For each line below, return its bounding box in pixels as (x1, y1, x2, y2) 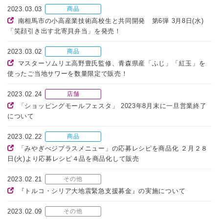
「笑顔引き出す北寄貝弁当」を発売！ (7, 27, 121, 35)
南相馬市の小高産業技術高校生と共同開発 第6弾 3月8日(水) (18, 17, 204, 25)
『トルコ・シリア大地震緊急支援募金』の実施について (18, 187, 186, 195)
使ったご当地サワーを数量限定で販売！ (7, 70, 128, 78)
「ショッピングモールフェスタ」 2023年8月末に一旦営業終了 (18, 102, 207, 110)
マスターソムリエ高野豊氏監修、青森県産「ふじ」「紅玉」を (18, 60, 206, 67)
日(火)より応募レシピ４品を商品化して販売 (7, 155, 139, 163)
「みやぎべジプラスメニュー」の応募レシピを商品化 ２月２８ (18, 145, 208, 153)
